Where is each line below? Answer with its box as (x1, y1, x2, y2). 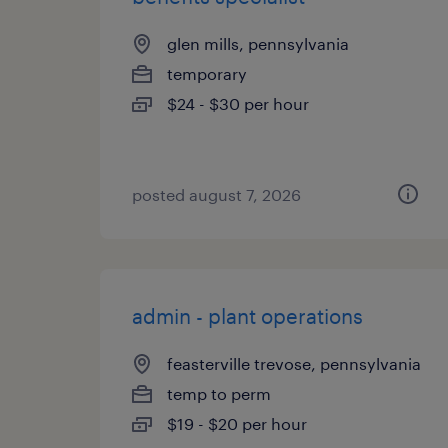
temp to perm (167, 384, 271, 403)
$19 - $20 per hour (167, 414, 307, 433)
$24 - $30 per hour (167, 94, 309, 113)
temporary (167, 64, 247, 83)
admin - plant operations (132, 304, 363, 328)
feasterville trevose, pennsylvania (167, 354, 421, 373)
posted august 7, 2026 (132, 185, 301, 204)
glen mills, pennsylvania (167, 34, 349, 53)
